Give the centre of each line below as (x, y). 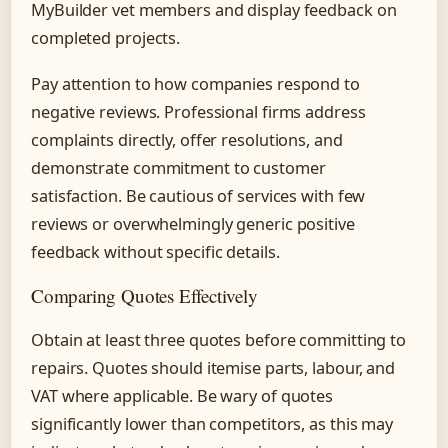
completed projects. (106, 38)
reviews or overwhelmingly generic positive (193, 223)
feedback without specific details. (155, 251)
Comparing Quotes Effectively (144, 295)
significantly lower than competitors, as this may (212, 423)
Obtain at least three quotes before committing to (219, 339)
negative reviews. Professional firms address (198, 111)
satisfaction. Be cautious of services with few (198, 195)
